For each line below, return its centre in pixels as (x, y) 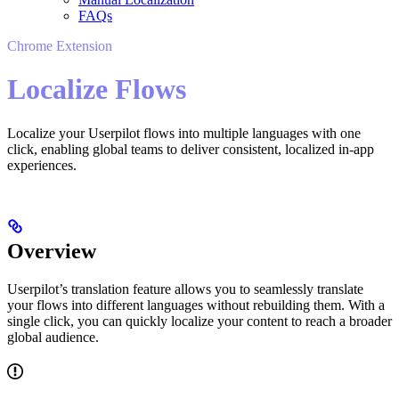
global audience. (53, 337)
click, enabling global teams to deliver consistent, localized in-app (191, 149)
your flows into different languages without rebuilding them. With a (196, 305)
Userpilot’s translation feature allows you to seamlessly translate (185, 289)
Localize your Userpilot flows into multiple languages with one (184, 133)
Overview (52, 251)
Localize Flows (97, 90)
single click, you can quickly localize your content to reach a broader (199, 321)
